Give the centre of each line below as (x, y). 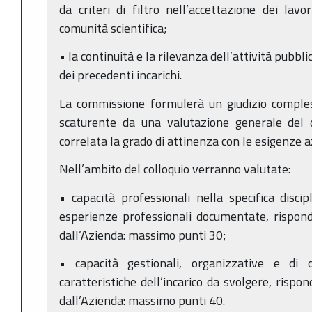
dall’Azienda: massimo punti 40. (142, 301)
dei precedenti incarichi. (120, 75)
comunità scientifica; (113, 28)
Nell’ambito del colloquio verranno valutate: (175, 169)
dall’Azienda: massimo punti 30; (143, 235)
